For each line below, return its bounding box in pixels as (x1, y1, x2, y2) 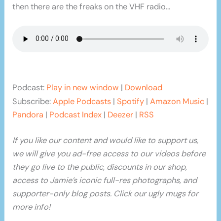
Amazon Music (150, 96, 205, 107)
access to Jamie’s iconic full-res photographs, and (12, 175, 197, 186)
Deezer (108, 110, 134, 120)
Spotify (117, 96, 145, 107)
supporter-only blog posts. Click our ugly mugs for (12, 188, 199, 199)
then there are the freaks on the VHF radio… (12, 1, 171, 12)
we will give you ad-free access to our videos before (12, 148, 206, 159)
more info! (12, 202, 51, 213)
